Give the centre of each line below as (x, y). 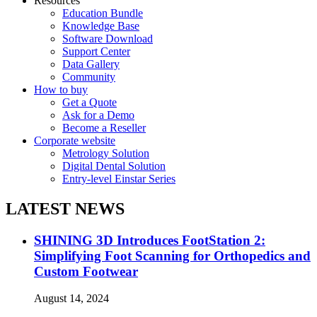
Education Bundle (103, 13)
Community (89, 76)
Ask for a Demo (98, 115)
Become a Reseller (104, 127)
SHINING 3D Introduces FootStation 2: (150, 240)
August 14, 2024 (71, 299)
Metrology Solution (106, 153)
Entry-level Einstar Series (119, 178)
